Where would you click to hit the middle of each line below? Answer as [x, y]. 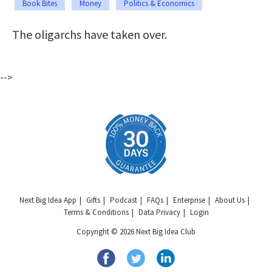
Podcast [124, 200]
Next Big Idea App [48, 200]
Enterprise [189, 200]
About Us [230, 200]
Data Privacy [159, 212]
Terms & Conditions [96, 212]
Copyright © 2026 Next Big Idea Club [136, 231]
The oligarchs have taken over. [90, 34]
